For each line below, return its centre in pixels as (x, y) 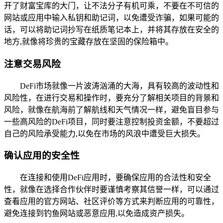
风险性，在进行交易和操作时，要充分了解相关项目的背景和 (111, 98)
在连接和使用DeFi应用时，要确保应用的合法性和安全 (115, 177)
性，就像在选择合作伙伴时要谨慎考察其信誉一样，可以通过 (111, 189)
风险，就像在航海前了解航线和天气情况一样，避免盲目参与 (111, 110)
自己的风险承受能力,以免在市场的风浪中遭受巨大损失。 (105, 133)
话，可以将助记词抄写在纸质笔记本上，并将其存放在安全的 (111, 30)
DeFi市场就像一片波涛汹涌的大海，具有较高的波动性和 (119, 86)
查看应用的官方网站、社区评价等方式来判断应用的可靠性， (111, 201)
